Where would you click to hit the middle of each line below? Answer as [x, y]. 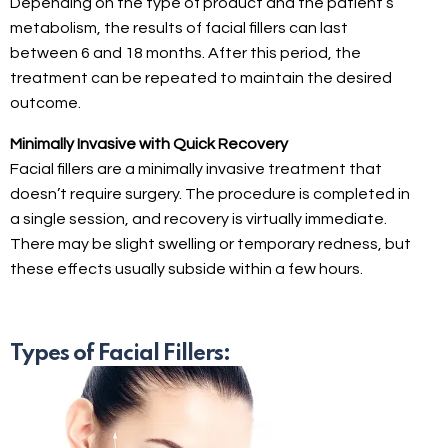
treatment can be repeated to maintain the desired [201, 77]
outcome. [45, 102]
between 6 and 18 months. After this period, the [185, 52]
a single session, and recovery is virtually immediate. [198, 218]
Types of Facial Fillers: [120, 353]
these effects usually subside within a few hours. [186, 268]
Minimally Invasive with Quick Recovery [149, 143]
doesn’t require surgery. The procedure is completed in [210, 193]
